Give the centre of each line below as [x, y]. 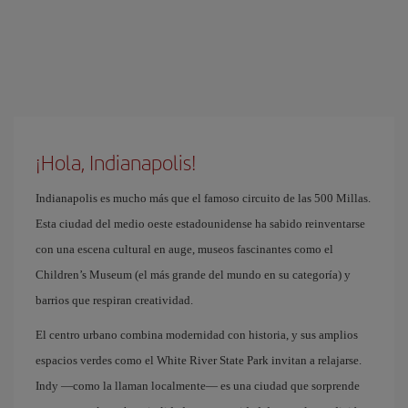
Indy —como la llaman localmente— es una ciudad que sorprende [198, 386]
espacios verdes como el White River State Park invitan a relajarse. [199, 360]
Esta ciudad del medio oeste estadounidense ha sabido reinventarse [200, 224]
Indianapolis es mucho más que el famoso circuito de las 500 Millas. [203, 198]
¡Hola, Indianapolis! [116, 162]
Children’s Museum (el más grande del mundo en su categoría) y [193, 275]
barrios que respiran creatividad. [114, 300]
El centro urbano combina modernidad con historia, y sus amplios [197, 335]
